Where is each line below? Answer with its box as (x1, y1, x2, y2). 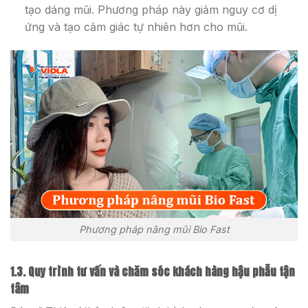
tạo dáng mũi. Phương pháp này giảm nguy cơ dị (24, 3, 277, 17)
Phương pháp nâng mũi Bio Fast (78, 223, 230, 236)
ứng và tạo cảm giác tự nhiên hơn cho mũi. (24, 20, 247, 34)
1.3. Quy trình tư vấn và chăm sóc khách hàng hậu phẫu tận (10, 263, 295, 280)
